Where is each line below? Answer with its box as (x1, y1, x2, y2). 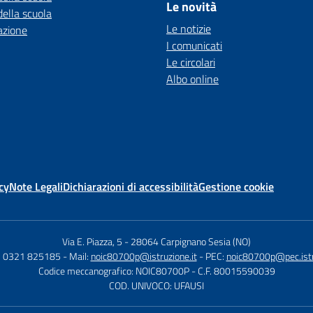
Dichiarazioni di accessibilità (63, 178, 198, 195)
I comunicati (166, 37, 222, 54)
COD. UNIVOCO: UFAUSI (109, 278, 204, 293)
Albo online (166, 71, 219, 87)
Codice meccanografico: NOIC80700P (38, 263, 189, 278)
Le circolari (166, 54, 215, 71)
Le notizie (166, 20, 211, 37)
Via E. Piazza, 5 (62, 234, 122, 249)
